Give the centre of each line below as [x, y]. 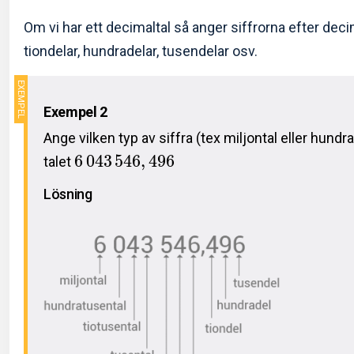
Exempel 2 [75, 111]
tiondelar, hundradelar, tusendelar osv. [141, 51]
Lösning [68, 194]
